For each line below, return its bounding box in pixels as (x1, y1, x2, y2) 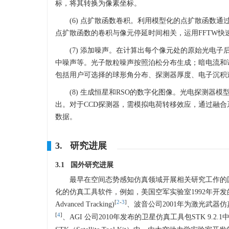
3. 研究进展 (55, 141, 107, 151)
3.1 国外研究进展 (55, 161, 113, 169)
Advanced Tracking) (55, 200, 114, 208)
